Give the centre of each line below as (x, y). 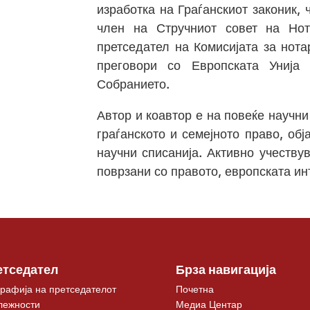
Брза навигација (226, 270)
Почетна (194, 289)
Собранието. (134, 84)
